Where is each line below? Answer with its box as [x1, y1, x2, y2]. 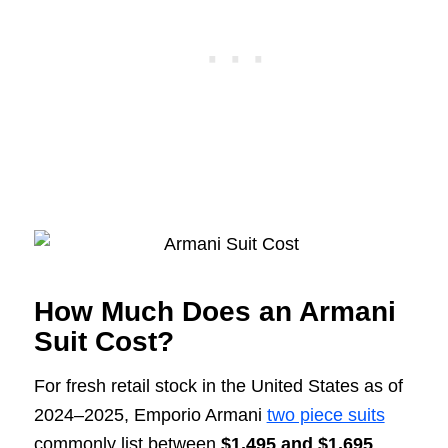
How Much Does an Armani [33, 296, 396, 328]
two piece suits [266, 405, 385, 426]
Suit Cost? [33, 326, 174, 358]
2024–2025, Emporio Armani [33, 405, 267, 426]
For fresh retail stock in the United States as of [33, 376, 403, 397]
